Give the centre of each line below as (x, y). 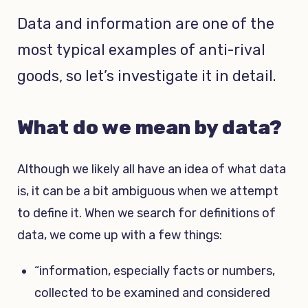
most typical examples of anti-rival (141, 49)
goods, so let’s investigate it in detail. (147, 76)
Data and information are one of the (146, 23)
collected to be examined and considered (152, 293)
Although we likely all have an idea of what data (152, 169)
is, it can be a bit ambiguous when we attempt (148, 191)
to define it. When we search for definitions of (146, 213)
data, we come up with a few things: (120, 235)
